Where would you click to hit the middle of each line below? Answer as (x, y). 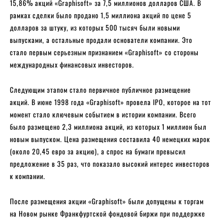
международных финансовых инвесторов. (72, 64)
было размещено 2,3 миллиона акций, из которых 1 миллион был (108, 126)
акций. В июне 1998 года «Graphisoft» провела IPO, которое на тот (110, 102)
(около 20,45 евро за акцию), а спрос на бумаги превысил (98, 151)
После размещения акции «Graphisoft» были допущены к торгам (107, 201)
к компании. (28, 176)
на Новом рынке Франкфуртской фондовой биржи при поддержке (108, 213)
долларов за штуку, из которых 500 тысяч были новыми (95, 27)
